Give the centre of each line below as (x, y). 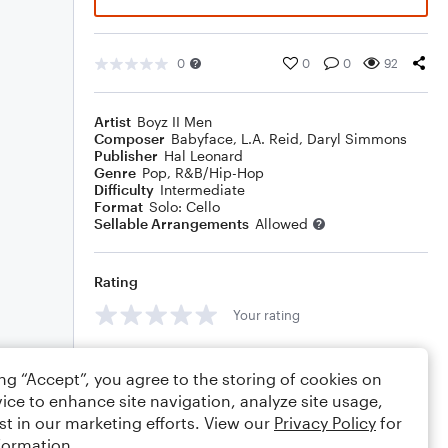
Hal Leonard (203, 155)
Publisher (126, 155)
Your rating (266, 314)
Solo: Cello (184, 206)
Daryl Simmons (357, 138)
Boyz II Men (174, 121)
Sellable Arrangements (171, 223)
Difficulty (124, 189)
